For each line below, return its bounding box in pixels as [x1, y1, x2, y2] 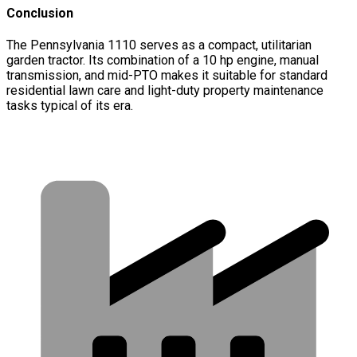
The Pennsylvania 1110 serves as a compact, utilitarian [6, 37, 312, 53]
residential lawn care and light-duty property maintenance [6, 82, 324, 98]
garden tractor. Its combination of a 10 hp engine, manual [6, 52, 319, 68]
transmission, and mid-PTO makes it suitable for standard [6, 67, 328, 83]
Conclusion [6, 5, 73, 21]
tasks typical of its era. [6, 97, 133, 113]
